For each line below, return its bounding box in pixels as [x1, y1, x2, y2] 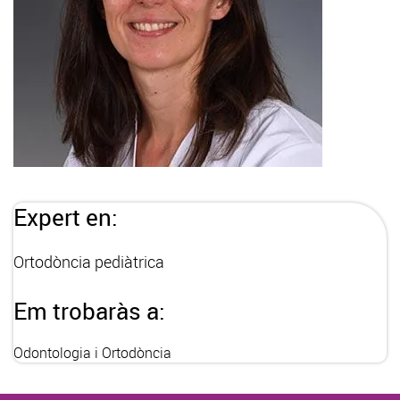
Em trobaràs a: [13, 295, 165, 328]
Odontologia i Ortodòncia [13, 343, 171, 363]
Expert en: [13, 201, 118, 234]
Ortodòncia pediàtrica [13, 251, 164, 273]
